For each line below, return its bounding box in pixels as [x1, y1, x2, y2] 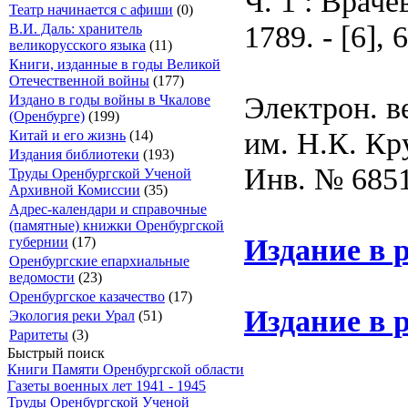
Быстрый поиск [7, 345, 105, 361]
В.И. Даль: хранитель [9, 21, 142, 36]
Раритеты [9, 327, 68, 342]
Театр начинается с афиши [9, 2, 173, 17]
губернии [9, 234, 68, 250]
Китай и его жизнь [9, 127, 126, 143]
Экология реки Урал [9, 308, 135, 323]
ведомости [9, 270, 75, 285]
